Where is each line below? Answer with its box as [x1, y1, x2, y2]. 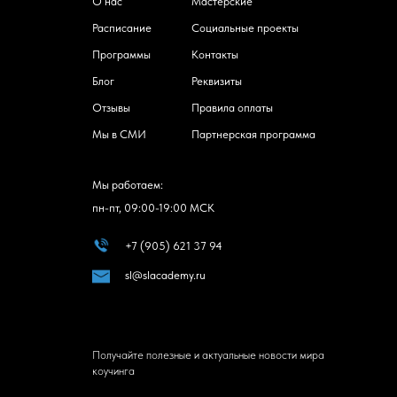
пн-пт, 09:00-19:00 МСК [92, 200, 214, 214]
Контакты [191, 47, 238, 61]
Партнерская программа [191, 127, 315, 141]
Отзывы [92, 100, 130, 114]
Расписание [92, 20, 152, 35]
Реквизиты [191, 74, 242, 88]
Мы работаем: [92, 177, 163, 191]
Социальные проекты [191, 20, 299, 35]
